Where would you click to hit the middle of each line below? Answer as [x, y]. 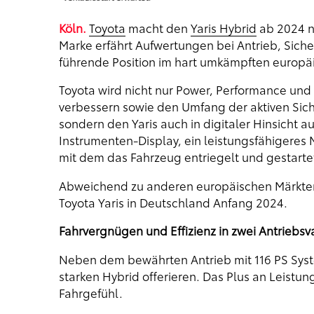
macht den [158, 27]
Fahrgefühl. [90, 292]
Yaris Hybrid [223, 27]
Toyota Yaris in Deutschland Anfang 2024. [173, 202]
